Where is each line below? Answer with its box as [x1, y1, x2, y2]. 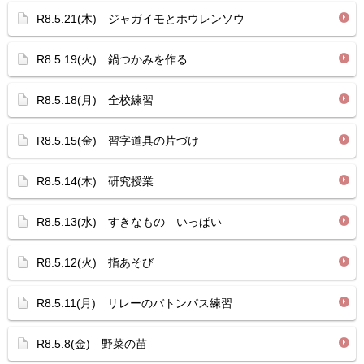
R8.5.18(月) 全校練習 [37, 93, 154, 106]
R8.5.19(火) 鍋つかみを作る [37, 53, 188, 66]
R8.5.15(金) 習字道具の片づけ [37, 134, 199, 147]
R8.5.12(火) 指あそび [37, 256, 154, 269]
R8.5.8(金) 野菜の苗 [37, 337, 147, 350]
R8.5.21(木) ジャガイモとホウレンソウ [37, 12, 245, 25]
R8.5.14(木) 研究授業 [37, 175, 154, 188]
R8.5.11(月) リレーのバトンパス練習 [37, 297, 232, 310]
